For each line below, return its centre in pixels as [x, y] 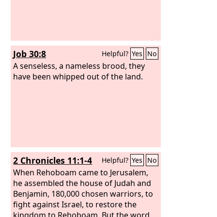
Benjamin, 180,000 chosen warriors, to [83, 194]
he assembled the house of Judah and [82, 183]
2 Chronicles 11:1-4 [53, 160]
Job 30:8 [30, 54]
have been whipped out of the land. [78, 76]
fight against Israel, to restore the [75, 204]
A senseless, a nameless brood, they [79, 66]
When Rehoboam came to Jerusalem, [81, 172]
